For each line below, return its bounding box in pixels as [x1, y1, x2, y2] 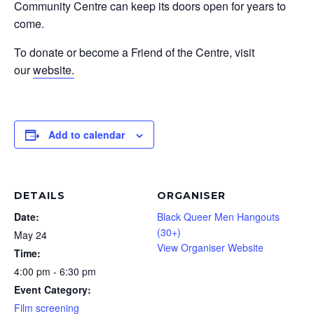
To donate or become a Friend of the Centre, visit [14, 44, 254, 60]
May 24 [14, 228, 47, 242]
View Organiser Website [157, 240, 264, 254]
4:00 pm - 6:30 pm [14, 264, 96, 278]
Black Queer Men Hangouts [157, 210, 280, 224]
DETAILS [14, 189, 65, 202]
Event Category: [14, 282, 91, 296]
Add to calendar [48, 128, 125, 142]
